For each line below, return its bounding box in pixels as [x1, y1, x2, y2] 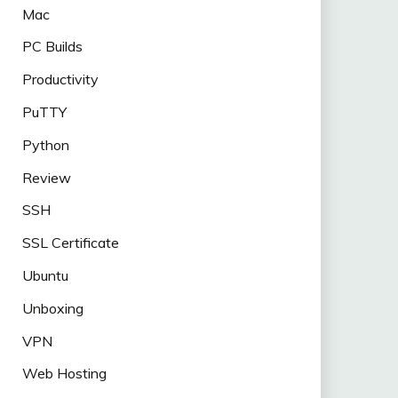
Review [21, 168, 71, 187]
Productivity [21, 70, 99, 89]
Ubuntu [21, 266, 68, 284]
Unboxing [21, 298, 84, 317]
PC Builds [21, 37, 83, 56]
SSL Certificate [21, 234, 119, 252]
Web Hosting [21, 364, 107, 383]
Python [21, 135, 69, 154]
